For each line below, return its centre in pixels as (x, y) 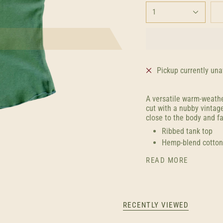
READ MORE (167, 160)
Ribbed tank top (187, 131)
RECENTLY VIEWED (156, 205)
